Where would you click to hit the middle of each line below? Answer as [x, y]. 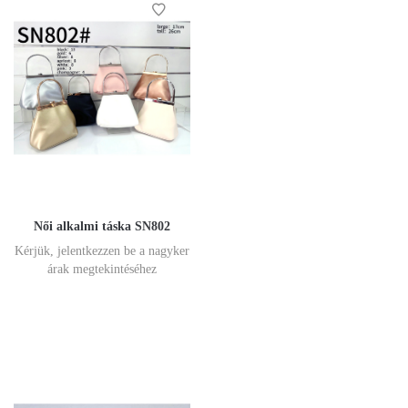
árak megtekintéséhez [102, 269]
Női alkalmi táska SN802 [102, 226]
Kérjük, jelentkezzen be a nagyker [102, 250]
